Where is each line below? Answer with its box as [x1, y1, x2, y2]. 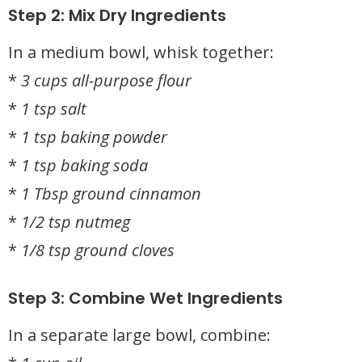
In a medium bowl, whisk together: [8, 41, 274, 63]
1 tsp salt [21, 98, 86, 120]
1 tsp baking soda [21, 154, 148, 176]
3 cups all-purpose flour [21, 69, 192, 91]
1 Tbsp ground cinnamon [21, 183, 201, 204]
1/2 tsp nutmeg [21, 211, 130, 233]
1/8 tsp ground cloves [21, 239, 175, 261]
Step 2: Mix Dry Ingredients [8, 4, 226, 27]
